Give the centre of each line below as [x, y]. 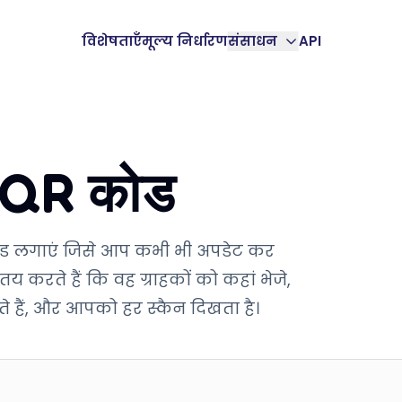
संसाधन [252, 41]
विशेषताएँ [111, 41]
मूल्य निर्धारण [184, 41]
